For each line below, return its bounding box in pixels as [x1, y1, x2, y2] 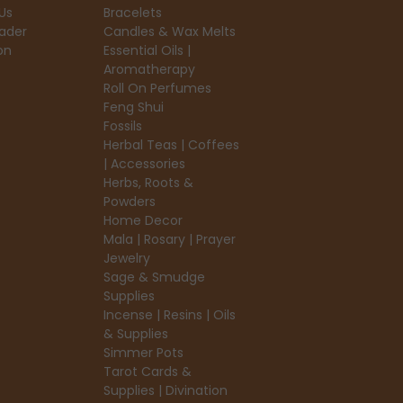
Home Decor [103, 210, 183, 229]
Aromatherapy [103, 59, 195, 78]
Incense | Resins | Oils [103, 305, 236, 324]
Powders [103, 192, 156, 210]
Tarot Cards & [103, 362, 192, 381]
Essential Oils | [103, 40, 191, 59]
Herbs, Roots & [103, 173, 193, 192]
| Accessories [103, 154, 185, 173]
